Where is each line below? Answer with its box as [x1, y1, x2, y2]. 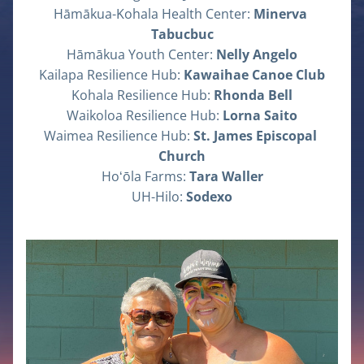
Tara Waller [188, 167, 263, 185]
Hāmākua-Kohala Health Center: [54, 5, 253, 23]
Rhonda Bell [214, 86, 292, 104]
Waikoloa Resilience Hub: [67, 106, 223, 124]
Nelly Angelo [216, 45, 297, 63]
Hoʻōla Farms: [101, 167, 189, 185]
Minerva [253, 5, 307, 23]
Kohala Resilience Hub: [71, 86, 214, 104]
